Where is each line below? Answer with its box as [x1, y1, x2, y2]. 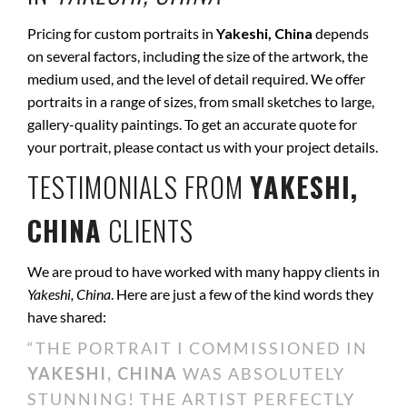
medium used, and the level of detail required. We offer [27, 70, 365, 87]
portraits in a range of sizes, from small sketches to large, [27, 93, 374, 110]
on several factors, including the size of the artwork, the [27, 47, 368, 65]
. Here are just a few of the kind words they [111, 285, 373, 303]
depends [313, 25, 369, 42]
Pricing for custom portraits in [27, 25, 216, 42]
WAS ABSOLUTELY [178, 363, 345, 383]
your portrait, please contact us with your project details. [27, 138, 378, 155]
